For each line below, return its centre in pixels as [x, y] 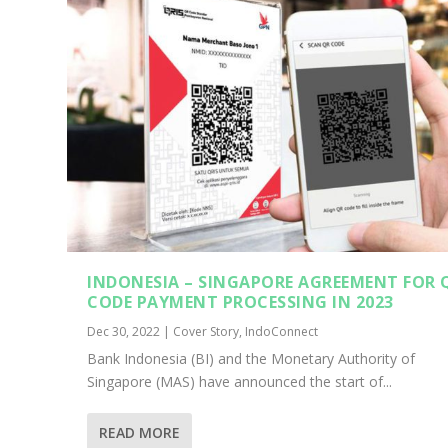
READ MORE [140, 433]
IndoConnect [282, 332]
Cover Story [206, 332]
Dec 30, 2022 [124, 332]
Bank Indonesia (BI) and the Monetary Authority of [251, 359]
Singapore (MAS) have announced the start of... [240, 382]
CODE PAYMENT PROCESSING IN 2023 [240, 302]
